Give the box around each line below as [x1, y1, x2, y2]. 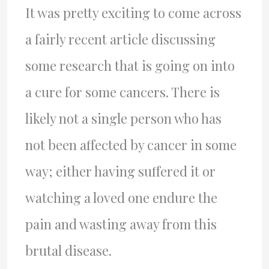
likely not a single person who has [25, 109, 222, 127]
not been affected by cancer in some [25, 136, 237, 154]
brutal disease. [25, 241, 112, 259]
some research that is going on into [25, 56, 235, 74]
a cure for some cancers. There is [25, 83, 220, 101]
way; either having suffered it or [25, 162, 216, 180]
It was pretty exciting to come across [25, 4, 241, 22]
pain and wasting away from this [25, 215, 217, 233]
